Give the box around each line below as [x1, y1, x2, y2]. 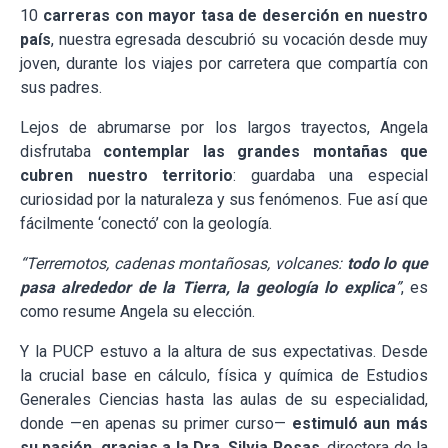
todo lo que [346, 254, 429, 274]
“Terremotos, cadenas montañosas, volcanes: [20, 254, 347, 274]
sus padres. [20, 78, 102, 98]
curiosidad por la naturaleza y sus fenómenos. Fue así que [20, 190, 428, 210]
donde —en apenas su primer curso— [20, 414, 292, 434]
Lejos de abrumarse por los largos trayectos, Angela [20, 118, 428, 138]
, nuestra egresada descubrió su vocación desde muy [51, 30, 428, 50]
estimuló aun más [291, 414, 428, 434]
